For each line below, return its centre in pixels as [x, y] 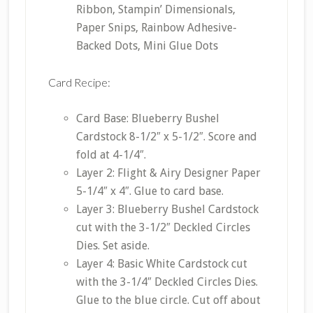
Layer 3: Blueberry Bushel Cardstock [167, 210]
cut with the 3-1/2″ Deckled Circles [163, 228]
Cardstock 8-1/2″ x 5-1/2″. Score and [166, 137]
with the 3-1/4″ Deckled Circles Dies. [167, 282]
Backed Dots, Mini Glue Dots [147, 46]
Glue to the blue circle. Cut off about [168, 300]
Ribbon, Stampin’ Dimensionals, [155, 10]
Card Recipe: [79, 82]
